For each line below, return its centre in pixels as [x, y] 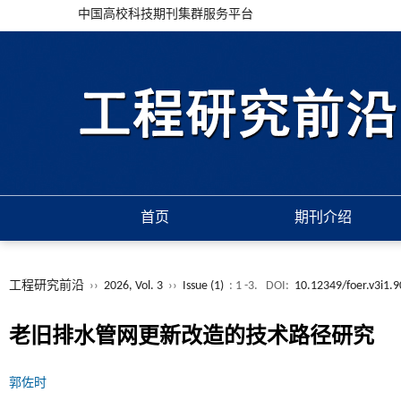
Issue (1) [203, 286]
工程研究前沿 [47, 286]
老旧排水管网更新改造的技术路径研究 [192, 337]
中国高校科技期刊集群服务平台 [166, 15]
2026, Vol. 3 [135, 286]
